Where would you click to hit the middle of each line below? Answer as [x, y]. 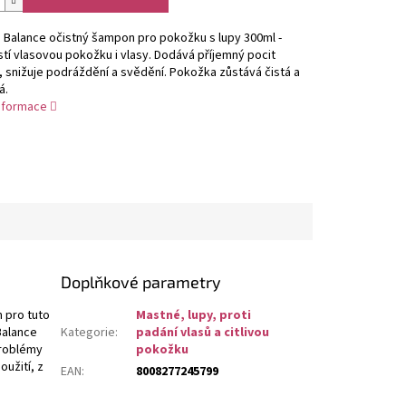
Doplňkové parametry [141, 281]
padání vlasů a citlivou [203, 332]
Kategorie [88, 332]
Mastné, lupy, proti [194, 315]
